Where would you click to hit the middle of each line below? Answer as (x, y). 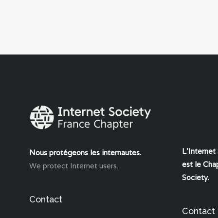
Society (195, 178)
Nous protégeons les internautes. (85, 153)
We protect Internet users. (74, 166)
